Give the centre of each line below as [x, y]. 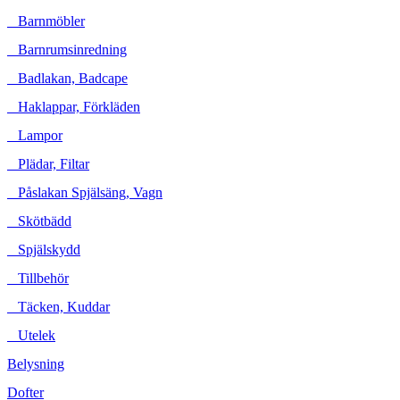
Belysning [36, 364]
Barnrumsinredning [67, 50]
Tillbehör [38, 278]
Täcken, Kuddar [58, 307]
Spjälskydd [44, 250]
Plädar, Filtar [48, 164]
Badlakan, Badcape [67, 78]
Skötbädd [39, 221]
